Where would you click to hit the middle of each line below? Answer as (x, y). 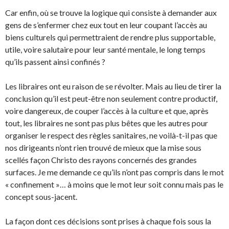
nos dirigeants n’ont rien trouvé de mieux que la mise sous (103, 147)
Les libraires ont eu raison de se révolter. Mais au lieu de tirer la (113, 86)
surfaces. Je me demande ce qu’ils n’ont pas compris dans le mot (114, 172)
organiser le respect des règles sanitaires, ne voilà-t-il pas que (111, 135)
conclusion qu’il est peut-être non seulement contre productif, (111, 98)
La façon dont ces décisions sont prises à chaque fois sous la (108, 221)
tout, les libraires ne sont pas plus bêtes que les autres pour (107, 123)
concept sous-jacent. (41, 196)
